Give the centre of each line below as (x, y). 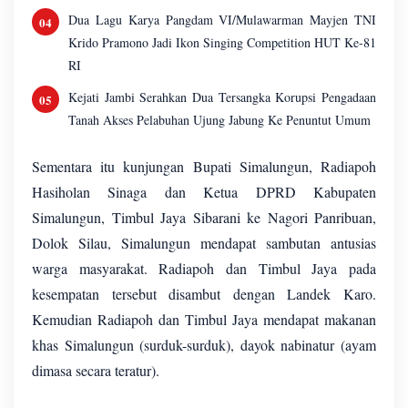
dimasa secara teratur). (98, 371)
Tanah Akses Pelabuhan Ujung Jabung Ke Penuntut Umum (219, 120)
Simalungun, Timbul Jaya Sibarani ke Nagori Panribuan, (204, 218)
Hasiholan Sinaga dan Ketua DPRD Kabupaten (204, 192)
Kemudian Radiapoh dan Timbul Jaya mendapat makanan (204, 320)
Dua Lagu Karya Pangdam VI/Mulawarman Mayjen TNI (222, 20)
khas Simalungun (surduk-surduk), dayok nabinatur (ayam (204, 345)
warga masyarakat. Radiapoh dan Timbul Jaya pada (204, 269)
